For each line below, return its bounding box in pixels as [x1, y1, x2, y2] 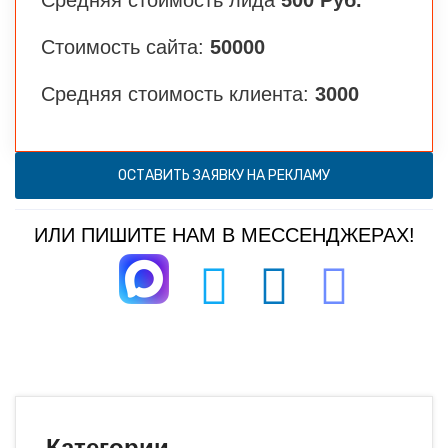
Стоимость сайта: [41, 35, 210, 58]
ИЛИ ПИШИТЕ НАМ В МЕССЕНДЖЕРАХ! [33, 223, 415, 246]
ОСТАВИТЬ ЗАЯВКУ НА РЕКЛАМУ [118, 166, 330, 184]
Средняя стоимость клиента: [41, 82, 315, 105]
